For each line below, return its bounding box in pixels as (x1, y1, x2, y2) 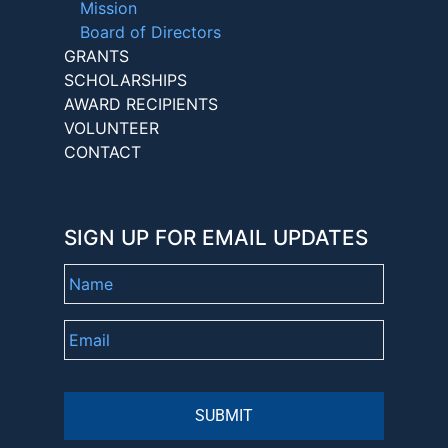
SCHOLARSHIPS (64, 69, 187, 90)
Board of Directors (80, 21, 221, 42)
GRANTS (64, 45, 129, 66)
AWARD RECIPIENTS (64, 93, 218, 114)
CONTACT (64, 141, 141, 162)
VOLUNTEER (64, 117, 159, 138)
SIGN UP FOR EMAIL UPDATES (64, 224, 368, 250)
